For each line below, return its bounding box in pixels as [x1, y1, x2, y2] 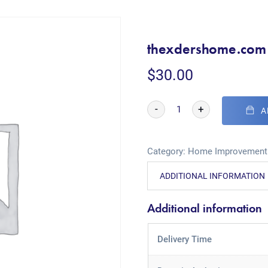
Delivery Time [157, 234, 212, 245]
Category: [147, 146, 188, 157]
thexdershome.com [147, 39, 267, 58]
